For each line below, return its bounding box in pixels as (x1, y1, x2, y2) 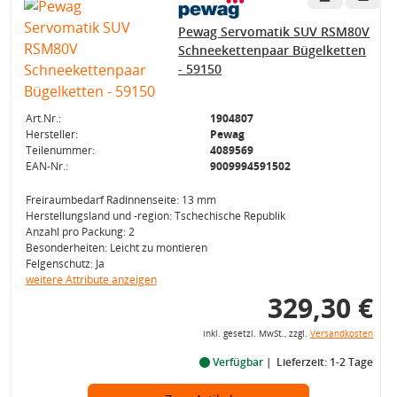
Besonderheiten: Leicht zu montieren (25, 240, 207, 255)
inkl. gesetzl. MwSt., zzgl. (202, 328, 310, 339)
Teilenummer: (25, 143, 95, 158)
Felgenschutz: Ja (25, 256, 105, 271)
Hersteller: (25, 127, 78, 142)
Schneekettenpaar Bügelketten (178, 42, 367, 58)
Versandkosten (309, 328, 373, 339)
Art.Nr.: (25, 111, 61, 126)
